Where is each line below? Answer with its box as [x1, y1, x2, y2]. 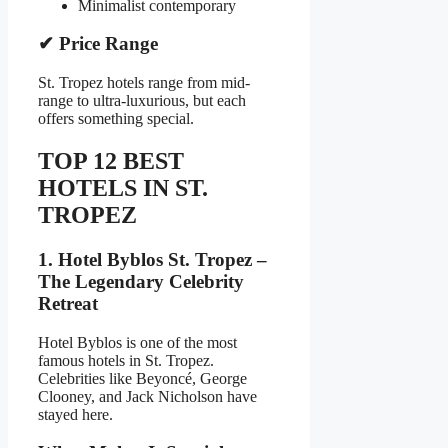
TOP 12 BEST [38, 147, 184, 174]
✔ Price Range [38, 33, 158, 55]
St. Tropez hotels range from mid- [38, 74, 250, 92]
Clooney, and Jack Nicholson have [38, 387, 257, 405]
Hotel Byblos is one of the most [38, 333, 237, 351]
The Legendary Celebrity [38, 270, 244, 292]
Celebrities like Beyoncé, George [38, 369, 247, 387]
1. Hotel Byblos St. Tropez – [38, 248, 267, 270]
